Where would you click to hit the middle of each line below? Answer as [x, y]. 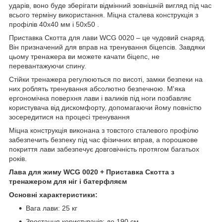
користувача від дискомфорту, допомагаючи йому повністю [105, 108]
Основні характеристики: [53, 195]
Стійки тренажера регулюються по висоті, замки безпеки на [106, 80]
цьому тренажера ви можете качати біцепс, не [84, 57]
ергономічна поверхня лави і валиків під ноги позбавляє [100, 98]
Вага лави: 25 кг [52, 208]
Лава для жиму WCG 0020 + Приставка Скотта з [92, 172]
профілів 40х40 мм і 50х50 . [54, 25]
